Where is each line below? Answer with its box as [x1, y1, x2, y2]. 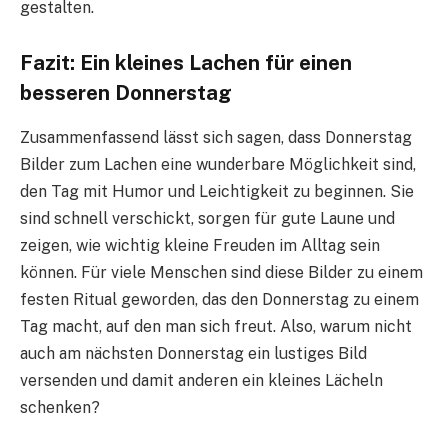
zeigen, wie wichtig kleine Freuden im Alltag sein [20, 235, 380, 255]
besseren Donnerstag [20, 81, 232, 106]
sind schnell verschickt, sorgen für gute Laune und [20, 208, 395, 228]
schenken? [20, 397, 100, 417]
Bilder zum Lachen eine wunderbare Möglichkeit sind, [20, 154, 416, 174]
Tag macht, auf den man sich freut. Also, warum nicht [20, 316, 412, 336]
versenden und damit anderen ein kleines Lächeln [20, 370, 383, 390]
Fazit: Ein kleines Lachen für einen [20, 51, 352, 76]
